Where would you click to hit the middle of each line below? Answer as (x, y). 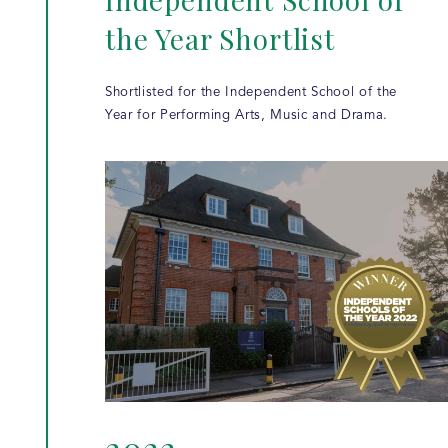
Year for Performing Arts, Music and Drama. (247, 116)
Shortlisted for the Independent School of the (251, 93)
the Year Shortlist (220, 39)
